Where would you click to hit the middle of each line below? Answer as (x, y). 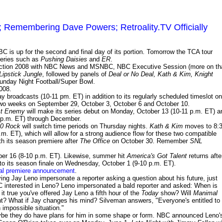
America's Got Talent (157, 156)
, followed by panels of (75, 74)
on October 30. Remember (150, 141)
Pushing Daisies (64, 59)
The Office (95, 141)
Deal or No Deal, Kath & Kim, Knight (161, 74)
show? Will (176, 193)
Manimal (205, 193)
